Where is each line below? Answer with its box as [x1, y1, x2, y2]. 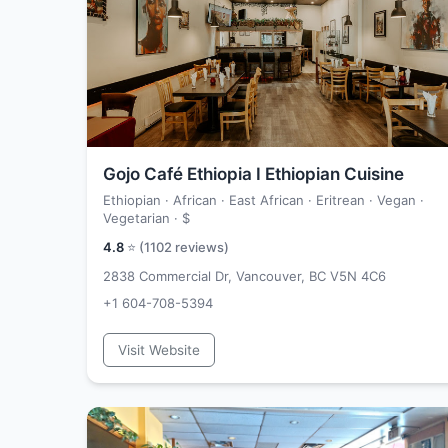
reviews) [172, 239, 229, 255]
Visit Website [118, 342, 200, 358]
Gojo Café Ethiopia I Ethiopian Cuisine [103, 164, 404, 184]
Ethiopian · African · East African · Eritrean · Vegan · [103, 192, 424, 208]
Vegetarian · [103, 210, 182, 226]
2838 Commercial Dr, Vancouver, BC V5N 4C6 [103, 268, 386, 284]
